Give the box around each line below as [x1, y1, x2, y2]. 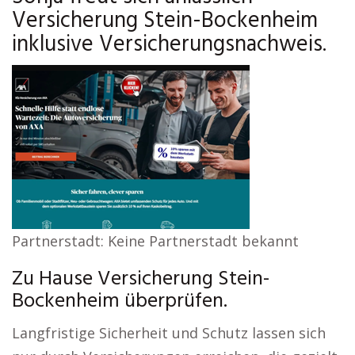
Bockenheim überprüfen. [12, 285, 227, 318]
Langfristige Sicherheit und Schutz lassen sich [12, 323, 326, 342]
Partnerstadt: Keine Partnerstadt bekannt [12, 231, 299, 250]
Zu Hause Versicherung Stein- [12, 263, 269, 296]
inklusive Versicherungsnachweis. [12, 27, 326, 63]
